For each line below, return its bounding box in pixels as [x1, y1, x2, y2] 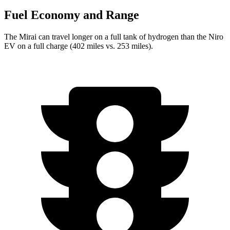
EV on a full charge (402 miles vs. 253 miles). [4, 41, 153, 50]
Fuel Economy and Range [4, 8, 139, 22]
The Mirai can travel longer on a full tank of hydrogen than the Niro [4, 32, 223, 41]
